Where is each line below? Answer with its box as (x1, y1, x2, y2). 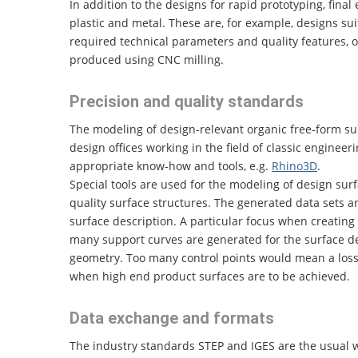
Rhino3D (272, 158, 317, 174)
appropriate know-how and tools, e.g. (70, 158, 272, 174)
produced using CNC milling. (70, 52, 224, 68)
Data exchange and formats (70, 308, 274, 328)
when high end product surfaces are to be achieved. (70, 268, 350, 284)
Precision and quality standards (70, 92, 304, 112)
